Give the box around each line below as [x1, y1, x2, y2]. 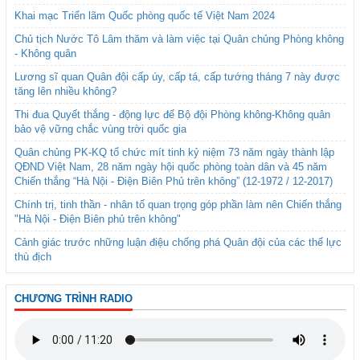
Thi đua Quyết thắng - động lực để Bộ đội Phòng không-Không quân [14, 108, 330, 121]
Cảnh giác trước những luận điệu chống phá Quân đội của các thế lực [14, 235, 342, 248]
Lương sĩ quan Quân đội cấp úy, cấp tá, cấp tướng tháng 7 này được [14, 70, 340, 83]
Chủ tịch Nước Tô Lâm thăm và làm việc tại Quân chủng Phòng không [14, 32, 344, 45]
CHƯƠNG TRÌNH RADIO [14, 292, 133, 305]
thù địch [14, 250, 51, 263]
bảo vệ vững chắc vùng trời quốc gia [14, 122, 186, 135]
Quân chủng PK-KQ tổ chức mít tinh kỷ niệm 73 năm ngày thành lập [14, 145, 334, 158]
